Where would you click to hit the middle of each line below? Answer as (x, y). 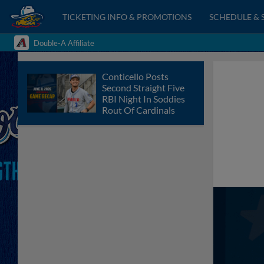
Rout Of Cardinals (138, 110)
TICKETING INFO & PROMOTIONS (127, 16)
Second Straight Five (143, 88)
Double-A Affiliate (64, 43)
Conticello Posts (135, 76)
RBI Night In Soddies (143, 99)
